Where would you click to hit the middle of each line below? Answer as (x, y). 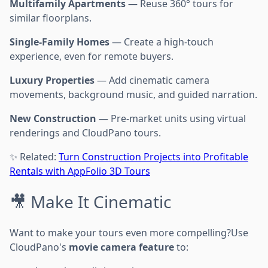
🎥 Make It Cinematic (90, 201)
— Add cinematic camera (152, 80)
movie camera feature (121, 247)
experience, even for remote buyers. (92, 56)
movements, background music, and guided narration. (133, 94)
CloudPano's (39, 247)
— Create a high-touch (162, 42)
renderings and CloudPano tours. (85, 133)
